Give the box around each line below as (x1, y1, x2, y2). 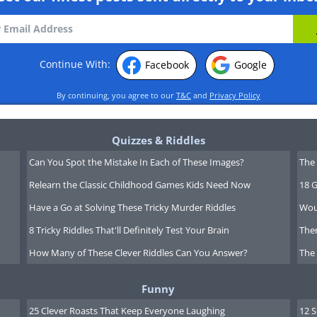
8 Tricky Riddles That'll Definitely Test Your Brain (28, 224, 229, 236)
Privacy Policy (209, 90, 260, 100)
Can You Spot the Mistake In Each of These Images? (28, 156, 244, 168)
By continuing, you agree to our (57, 90, 176, 100)
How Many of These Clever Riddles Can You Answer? (28, 246, 248, 259)
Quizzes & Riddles (111, 133, 205, 147)
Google (234, 58, 267, 71)
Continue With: (40, 57, 113, 71)
